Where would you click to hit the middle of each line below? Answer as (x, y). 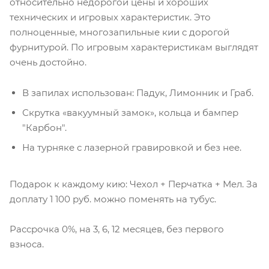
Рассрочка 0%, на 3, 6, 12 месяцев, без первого (117, 229)
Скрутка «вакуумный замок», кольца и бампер (130, 113)
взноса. (27, 244)
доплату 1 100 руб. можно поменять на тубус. (113, 199)
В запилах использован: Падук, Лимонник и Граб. (138, 93)
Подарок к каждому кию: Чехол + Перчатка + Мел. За (134, 184)
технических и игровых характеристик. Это (110, 17)
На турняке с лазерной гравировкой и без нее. (132, 148)
